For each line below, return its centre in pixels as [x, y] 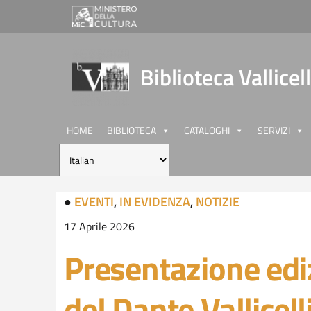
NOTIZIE [218, 202]
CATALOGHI [207, 130]
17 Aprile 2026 [99, 226]
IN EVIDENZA [155, 202]
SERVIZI [274, 130]
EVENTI [94, 202]
